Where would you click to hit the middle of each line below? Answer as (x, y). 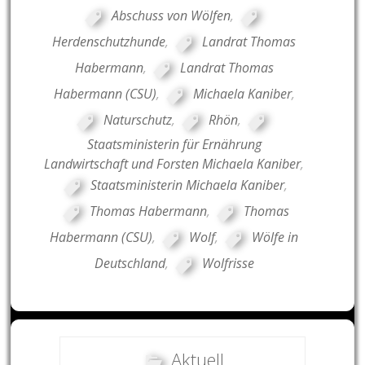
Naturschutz (138, 120)
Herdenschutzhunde (109, 42)
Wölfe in (275, 237)
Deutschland (130, 264)
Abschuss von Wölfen (171, 16)
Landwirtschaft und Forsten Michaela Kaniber (173, 163)
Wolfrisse (228, 264)
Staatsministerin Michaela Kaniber (188, 185)
